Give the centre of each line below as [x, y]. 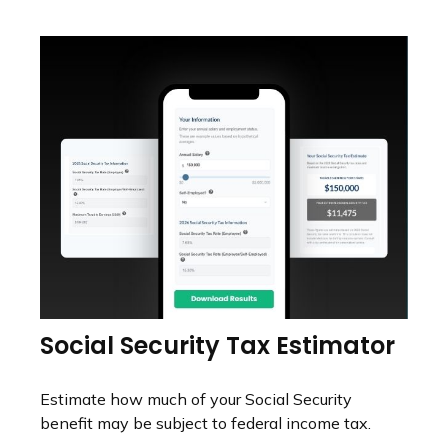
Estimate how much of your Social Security [196, 398]
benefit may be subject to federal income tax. [205, 422]
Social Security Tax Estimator [217, 345]
